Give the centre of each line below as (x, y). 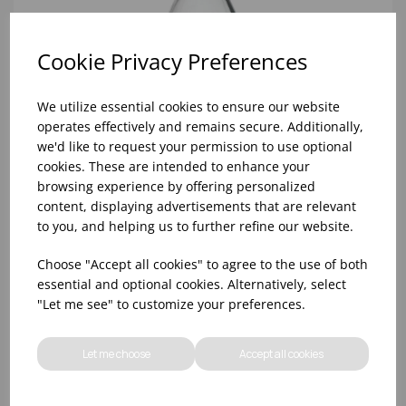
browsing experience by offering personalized (177, 186)
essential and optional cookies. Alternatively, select (192, 284)
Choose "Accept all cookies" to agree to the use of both (203, 264)
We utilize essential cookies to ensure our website (189, 106)
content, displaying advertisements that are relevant (197, 206)
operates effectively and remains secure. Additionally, (201, 126)
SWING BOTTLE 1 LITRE (109, 257)
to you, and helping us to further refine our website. (196, 226)
